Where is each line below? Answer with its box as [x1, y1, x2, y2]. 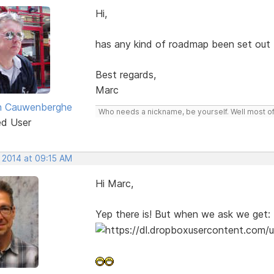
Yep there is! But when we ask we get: [95, 207, 270, 220]
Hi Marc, [95, 177, 133, 190]
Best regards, [95, 68, 156, 81]
